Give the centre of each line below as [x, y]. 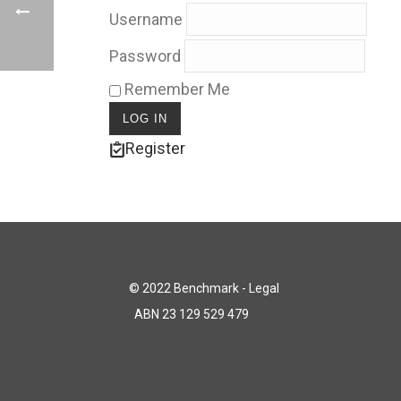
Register [155, 148]
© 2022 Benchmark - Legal [204, 288]
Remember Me [175, 89]
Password [145, 56]
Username [146, 20]
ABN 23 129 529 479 [189, 314]
